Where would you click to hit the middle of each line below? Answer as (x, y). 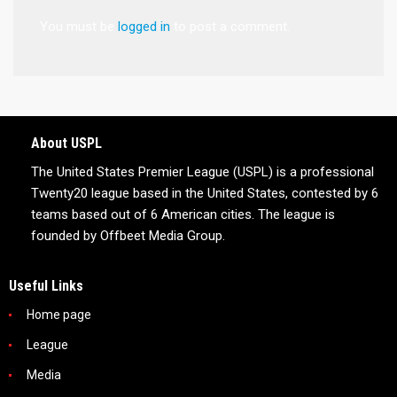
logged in (144, 26)
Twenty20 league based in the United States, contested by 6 (205, 193)
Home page (59, 314)
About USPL (66, 143)
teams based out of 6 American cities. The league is (183, 214)
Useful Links (46, 285)
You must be (79, 26)
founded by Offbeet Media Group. (128, 235)
